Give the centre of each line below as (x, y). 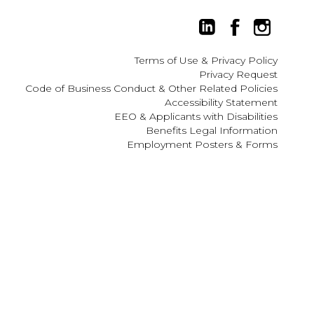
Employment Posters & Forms (202, 144)
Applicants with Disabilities (213, 116)
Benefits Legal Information (212, 130)
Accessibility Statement (221, 102)
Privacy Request (238, 74)
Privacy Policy (244, 60)
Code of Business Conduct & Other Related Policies (151, 88)
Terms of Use (166, 60)
